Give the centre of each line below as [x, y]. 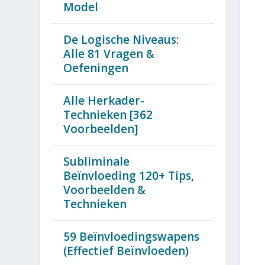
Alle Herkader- [104, 101]
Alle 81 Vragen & [109, 54]
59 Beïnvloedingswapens [132, 237]
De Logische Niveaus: [121, 40]
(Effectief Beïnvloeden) [126, 251]
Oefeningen [96, 68]
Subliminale [97, 162]
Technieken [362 [108, 115]
